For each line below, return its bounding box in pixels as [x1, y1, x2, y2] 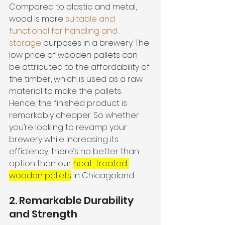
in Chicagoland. [71, 169, 137, 181]
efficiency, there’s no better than [9, 145, 141, 157]
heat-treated [73, 157, 129, 169]
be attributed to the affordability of [9, 61, 152, 73]
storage [9, 37, 41, 49]
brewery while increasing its [9, 133, 121, 145]
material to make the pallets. [9, 85, 124, 97]
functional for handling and [9, 25, 120, 37]
